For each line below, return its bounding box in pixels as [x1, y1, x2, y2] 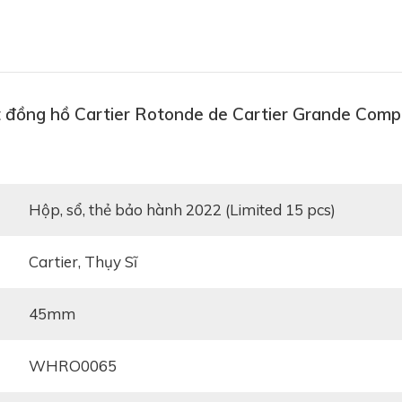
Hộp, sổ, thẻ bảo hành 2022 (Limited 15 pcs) [41, 200, 336, 220]
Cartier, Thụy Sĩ [39, 252, 137, 272]
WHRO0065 [46, 356, 117, 376]
